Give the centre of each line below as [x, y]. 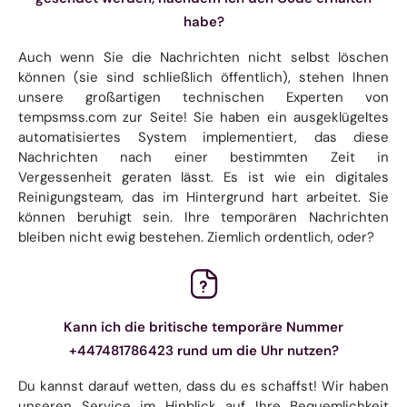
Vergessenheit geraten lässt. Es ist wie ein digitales [203, 177]
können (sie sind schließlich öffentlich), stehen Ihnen [203, 77]
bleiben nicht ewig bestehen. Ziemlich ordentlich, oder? [196, 237]
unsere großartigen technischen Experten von [203, 97]
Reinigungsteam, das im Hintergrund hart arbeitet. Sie [203, 197]
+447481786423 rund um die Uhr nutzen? [203, 350]
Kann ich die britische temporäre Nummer [203, 327]
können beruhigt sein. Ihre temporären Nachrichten [203, 217]
